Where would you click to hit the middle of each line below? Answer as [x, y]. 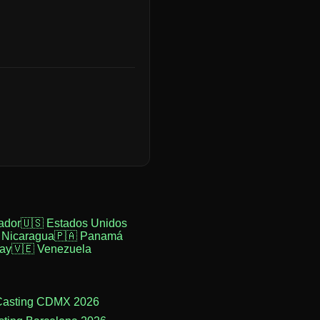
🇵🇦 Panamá [89, 236]
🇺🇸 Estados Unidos [74, 223]
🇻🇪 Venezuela [51, 249]
